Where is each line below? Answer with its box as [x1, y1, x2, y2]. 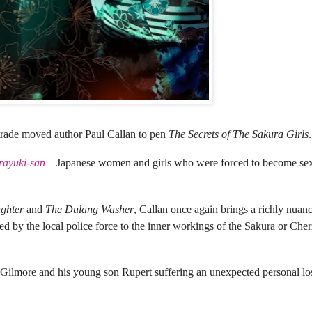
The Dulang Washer [45, 203, 134, 216]
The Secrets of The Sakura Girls [169, 127, 309, 140]
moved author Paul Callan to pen [22, 127, 169, 140]
